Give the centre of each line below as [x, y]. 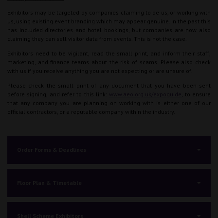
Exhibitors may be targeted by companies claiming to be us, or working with [109, 12]
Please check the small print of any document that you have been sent [109, 85]
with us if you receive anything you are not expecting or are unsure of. [100, 71]
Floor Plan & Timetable [49, 182]
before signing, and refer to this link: [58, 94]
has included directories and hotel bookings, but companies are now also [109, 30]
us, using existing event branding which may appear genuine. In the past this [109, 21]
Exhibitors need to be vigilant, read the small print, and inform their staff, [109, 53]
